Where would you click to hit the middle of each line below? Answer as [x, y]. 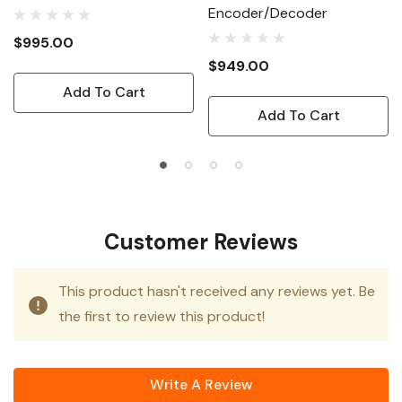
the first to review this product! [162, 317]
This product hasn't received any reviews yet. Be [217, 292]
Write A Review [201, 385]
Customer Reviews [201, 242]
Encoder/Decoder [268, 13]
